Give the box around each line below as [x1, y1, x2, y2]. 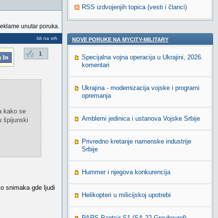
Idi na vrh [36, 36, 57, 41]
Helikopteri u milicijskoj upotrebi [82, 191, 171, 199]
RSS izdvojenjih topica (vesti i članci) [82, 3, 187, 11]
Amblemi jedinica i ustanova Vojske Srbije [82, 115, 200, 122]
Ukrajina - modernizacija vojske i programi [82, 84, 200, 91]
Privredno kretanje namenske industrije [82, 138, 191, 145]
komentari [82, 61, 109, 69]
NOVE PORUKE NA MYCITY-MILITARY [72, 36, 168, 42]
